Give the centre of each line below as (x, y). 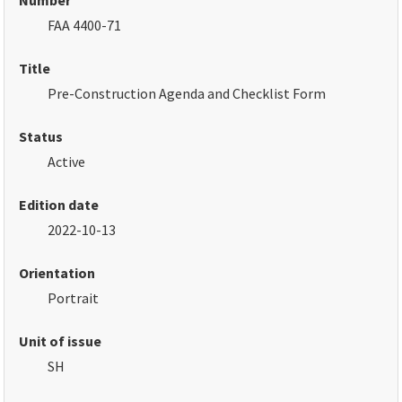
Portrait (74, 298)
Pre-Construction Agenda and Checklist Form (187, 94)
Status (41, 137)
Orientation (57, 273)
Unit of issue (61, 341)
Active (67, 162)
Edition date (59, 205)
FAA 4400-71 (85, 26)
